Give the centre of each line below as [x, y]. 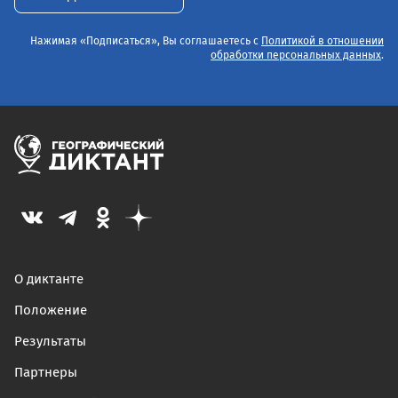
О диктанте [49, 280]
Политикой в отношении [322, 42]
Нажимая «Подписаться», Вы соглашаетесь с [146, 42]
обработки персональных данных [296, 56]
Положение [51, 311]
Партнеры [46, 373]
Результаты [50, 342]
